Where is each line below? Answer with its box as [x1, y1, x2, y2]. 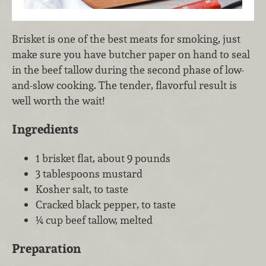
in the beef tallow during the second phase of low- [12, 62, 244, 77]
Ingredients [12, 121, 78, 138]
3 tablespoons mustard [36, 166, 142, 180]
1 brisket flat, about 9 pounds [36, 151, 170, 165]
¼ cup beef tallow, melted [36, 213, 153, 227]
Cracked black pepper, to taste [36, 197, 176, 211]
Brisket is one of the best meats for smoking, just [12, 31, 240, 46]
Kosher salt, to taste [36, 182, 128, 196]
